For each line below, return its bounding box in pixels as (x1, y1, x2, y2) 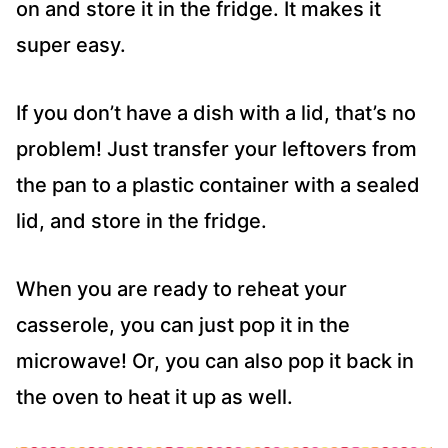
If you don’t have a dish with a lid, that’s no (16, 101, 416, 126)
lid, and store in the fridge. (16, 209, 267, 234)
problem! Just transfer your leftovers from (16, 137, 417, 162)
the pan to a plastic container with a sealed (16, 173, 420, 198)
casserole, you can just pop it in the (16, 313, 350, 338)
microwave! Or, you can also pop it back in (16, 349, 414, 374)
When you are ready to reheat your (16, 277, 347, 302)
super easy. (16, 33, 126, 58)
